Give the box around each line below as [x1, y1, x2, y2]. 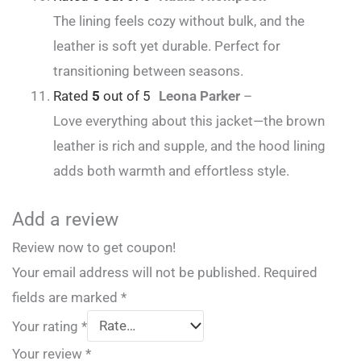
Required [263, 263, 317, 280]
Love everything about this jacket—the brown [53, 113, 325, 130]
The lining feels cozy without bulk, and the [53, 13, 305, 30]
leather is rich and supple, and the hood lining [53, 138, 326, 155]
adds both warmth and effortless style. [53, 163, 289, 180]
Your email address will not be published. [12, 263, 260, 280]
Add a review [12, 208, 118, 230]
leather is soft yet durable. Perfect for [53, 38, 280, 55]
